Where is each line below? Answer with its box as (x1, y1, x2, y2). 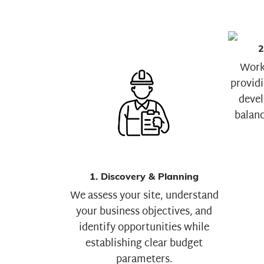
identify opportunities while (79, 218, 209, 237)
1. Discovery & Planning (90, 170, 199, 182)
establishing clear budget (85, 234, 203, 253)
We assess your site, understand (70, 186, 219, 205)
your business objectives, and (76, 202, 212, 221)
